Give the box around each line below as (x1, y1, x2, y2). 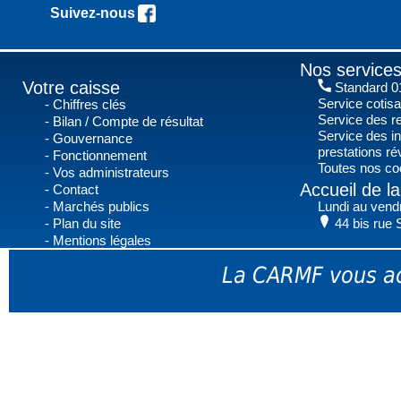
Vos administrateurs (53, 164, 169, 180)
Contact (53, 181, 98, 197)
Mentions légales (53, 232, 151, 248)
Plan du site (53, 215, 121, 231)
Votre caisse (22, 77, 120, 98)
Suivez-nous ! (50, 5, 147, 21)
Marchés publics (53, 198, 149, 214)
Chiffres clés (53, 96, 126, 112)
